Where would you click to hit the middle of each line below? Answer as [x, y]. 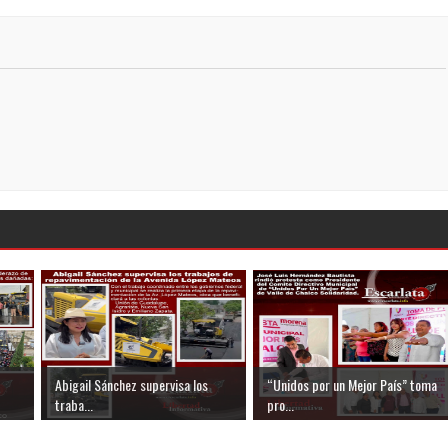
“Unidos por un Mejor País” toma [352, 384]
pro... [280, 404]
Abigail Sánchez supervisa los [131, 384]
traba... [74, 404]
